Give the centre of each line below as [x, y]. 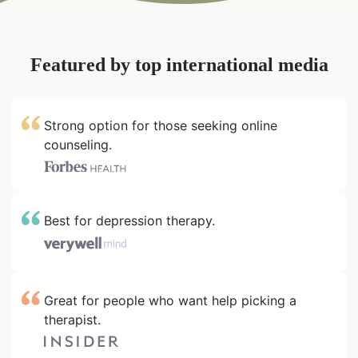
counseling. [78, 145]
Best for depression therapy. [129, 220]
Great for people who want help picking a [170, 300]
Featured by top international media [179, 65]
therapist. [72, 319]
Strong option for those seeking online [161, 126]
